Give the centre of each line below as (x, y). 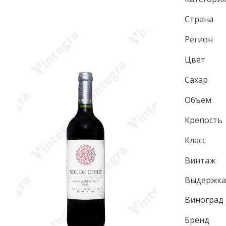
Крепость (204, 120)
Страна (199, 19)
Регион (199, 39)
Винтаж (200, 160)
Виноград (204, 200)
